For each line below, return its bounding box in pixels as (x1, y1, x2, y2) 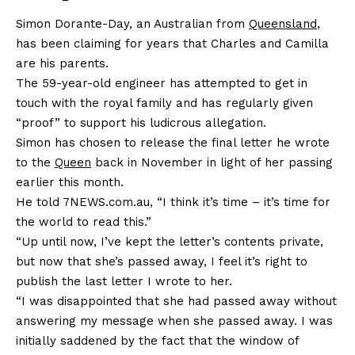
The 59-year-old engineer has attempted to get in (16, 76, 307, 91)
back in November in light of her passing (91, 155, 333, 170)
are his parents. (16, 56, 109, 71)
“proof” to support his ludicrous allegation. (16, 116, 266, 131)
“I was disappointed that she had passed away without (16, 294, 337, 309)
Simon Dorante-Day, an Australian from (16, 17, 249, 32)
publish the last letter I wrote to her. (16, 274, 232, 289)
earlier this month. (16, 175, 124, 190)
